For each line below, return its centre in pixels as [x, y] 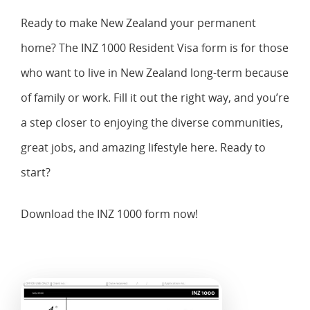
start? [36, 172]
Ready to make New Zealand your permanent [138, 22]
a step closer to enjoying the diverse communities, [152, 122]
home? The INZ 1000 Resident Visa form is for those [155, 47]
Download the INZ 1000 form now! [109, 213]
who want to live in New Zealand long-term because [155, 72]
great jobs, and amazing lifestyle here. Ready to [143, 147]
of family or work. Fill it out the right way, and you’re [155, 97]
